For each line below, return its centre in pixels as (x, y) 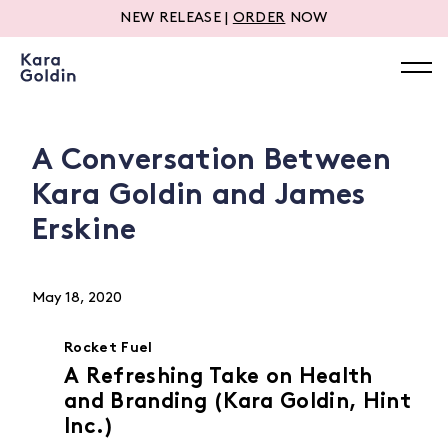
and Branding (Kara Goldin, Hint (237, 402)
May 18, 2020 (77, 298)
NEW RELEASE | (176, 18)
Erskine (84, 231)
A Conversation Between (212, 161)
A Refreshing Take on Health (218, 377)
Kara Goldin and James (199, 196)
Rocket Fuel (108, 348)
